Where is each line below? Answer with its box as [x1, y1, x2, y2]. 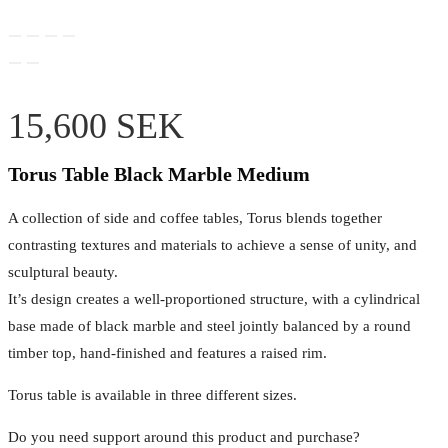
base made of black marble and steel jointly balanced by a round [8, 318, 411, 335]
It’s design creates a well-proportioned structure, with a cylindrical [8, 291, 420, 308]
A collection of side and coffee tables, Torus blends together [8, 210, 382, 227]
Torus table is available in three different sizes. [8, 387, 297, 404]
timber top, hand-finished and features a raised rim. [8, 345, 327, 362]
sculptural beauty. [8, 264, 118, 281]
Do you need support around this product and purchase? [8, 429, 360, 446]
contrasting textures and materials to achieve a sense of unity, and [8, 237, 417, 254]
